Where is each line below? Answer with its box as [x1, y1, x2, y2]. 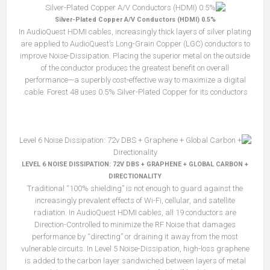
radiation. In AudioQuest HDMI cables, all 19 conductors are [34, 208, 236, 218]
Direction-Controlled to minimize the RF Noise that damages [34, 220, 236, 230]
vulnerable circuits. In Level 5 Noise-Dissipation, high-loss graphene [20, 244, 250, 254]
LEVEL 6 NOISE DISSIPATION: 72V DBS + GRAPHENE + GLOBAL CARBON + [22, 160, 248, 169]
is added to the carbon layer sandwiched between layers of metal [24, 256, 246, 266]
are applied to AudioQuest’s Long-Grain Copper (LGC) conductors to [20, 39, 250, 49]
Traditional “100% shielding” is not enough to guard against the [27, 184, 243, 193]
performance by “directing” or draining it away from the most [32, 232, 238, 242]
